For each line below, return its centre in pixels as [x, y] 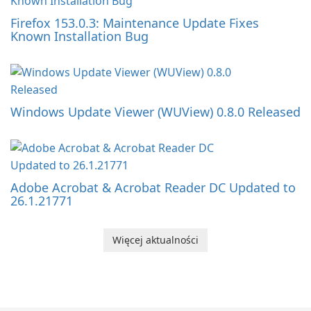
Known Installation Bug [79, 36]
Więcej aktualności [155, 239]
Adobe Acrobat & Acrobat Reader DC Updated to [153, 187]
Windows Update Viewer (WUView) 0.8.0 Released [155, 111]
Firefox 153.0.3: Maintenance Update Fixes [135, 23]
